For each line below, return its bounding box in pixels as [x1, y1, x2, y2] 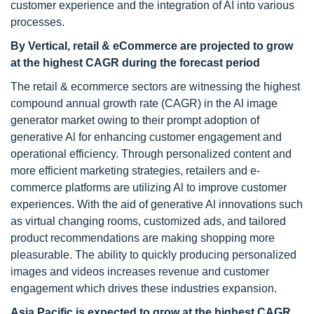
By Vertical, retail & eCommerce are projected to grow [11, 40, 293, 52]
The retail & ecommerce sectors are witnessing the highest [11, 81, 300, 93]
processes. [11, 16, 64, 28]
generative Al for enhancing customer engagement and [11, 131, 282, 143]
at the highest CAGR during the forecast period [11, 57, 260, 69]
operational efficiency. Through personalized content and [11, 148, 292, 160]
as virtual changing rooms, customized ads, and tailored [11, 215, 286, 227]
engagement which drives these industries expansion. [11, 282, 277, 294]
